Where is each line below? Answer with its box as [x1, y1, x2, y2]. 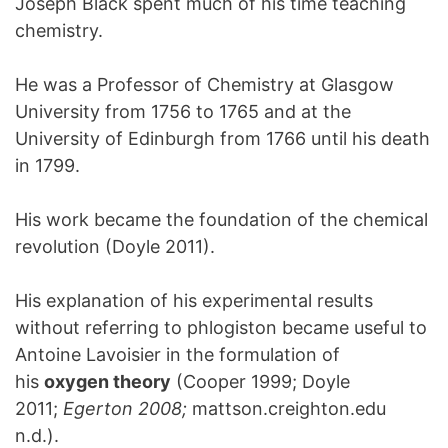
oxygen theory [44, 371, 171, 392]
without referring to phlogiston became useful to [15, 317, 427, 338]
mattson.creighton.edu [192, 398, 386, 419]
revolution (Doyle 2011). [15, 236, 215, 257]
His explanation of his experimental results [15, 290, 373, 311]
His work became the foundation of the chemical [15, 209, 428, 230]
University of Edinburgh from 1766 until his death [15, 128, 430, 149]
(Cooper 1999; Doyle [171, 371, 350, 392]
